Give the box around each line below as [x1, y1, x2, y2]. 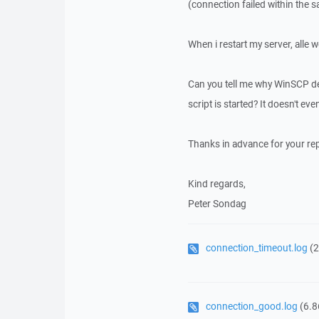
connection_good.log [205, 300, 298, 313]
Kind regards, [187, 177, 246, 190]
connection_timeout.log [205, 241, 308, 254]
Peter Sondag [187, 197, 246, 210]
